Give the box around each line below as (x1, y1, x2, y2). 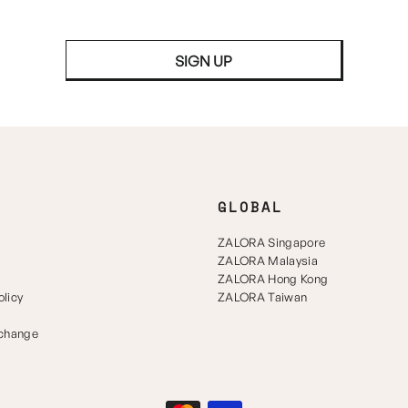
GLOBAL (218, 197, 283, 217)
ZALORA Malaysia (218, 252, 318, 268)
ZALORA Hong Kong (218, 270, 329, 286)
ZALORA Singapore (218, 234, 326, 250)
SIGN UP (174, 51, 232, 70)
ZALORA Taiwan (218, 289, 308, 304)
